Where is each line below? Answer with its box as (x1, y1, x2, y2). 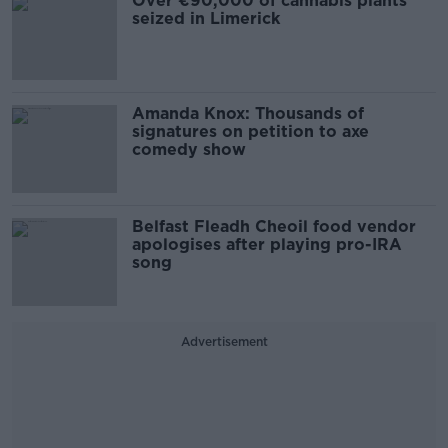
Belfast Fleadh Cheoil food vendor (132, 216, 416, 236)
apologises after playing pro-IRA (132, 234, 402, 254)
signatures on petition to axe (132, 121, 369, 141)
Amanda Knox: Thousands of (132, 103, 364, 123)
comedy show (132, 139, 246, 159)
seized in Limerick (132, 8, 280, 28)
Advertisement (180, 333, 268, 349)
